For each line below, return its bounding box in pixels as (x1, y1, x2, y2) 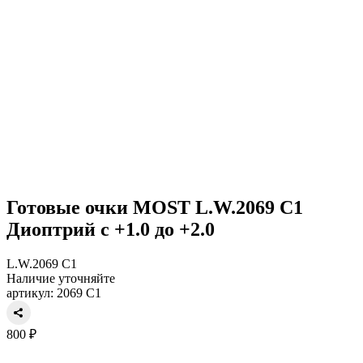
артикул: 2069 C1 (6, 285, 101, 300)
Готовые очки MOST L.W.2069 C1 (6, 196, 303, 218)
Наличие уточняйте (6, 271, 115, 285)
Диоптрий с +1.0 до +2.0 (6, 218, 215, 240)
